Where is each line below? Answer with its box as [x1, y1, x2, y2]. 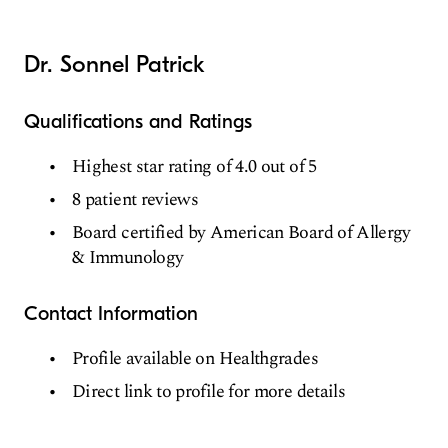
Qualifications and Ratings [24, 110, 252, 134]
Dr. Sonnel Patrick [24, 50, 205, 79]
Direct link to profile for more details [72, 378, 346, 406]
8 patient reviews [72, 186, 199, 214]
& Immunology [72, 244, 184, 272]
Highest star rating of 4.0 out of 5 [72, 153, 317, 181]
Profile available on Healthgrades [72, 345, 318, 373]
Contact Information [24, 302, 198, 326]
